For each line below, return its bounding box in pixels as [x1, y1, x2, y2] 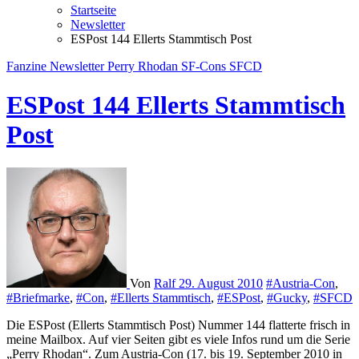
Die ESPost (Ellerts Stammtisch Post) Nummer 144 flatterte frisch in [6, 317, 350, 332]
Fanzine [6, 59, 50, 73]
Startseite [71, 3, 116, 17]
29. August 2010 [179, 276, 263, 290]
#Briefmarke [6, 290, 70, 305]
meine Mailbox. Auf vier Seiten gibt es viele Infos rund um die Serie [6, 332, 350, 346]
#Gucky [267, 290, 307, 305]
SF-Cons [181, 59, 229, 73]
